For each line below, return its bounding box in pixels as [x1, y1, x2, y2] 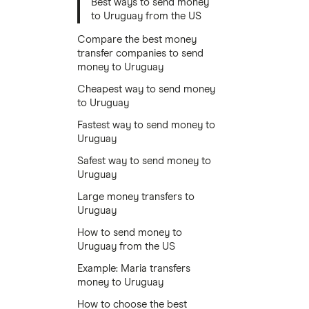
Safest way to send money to [77, 156, 211, 166]
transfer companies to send [77, 48, 203, 59]
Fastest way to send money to [77, 120, 215, 130]
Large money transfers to [77, 192, 195, 202]
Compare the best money [77, 34, 197, 45]
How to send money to [77, 228, 182, 238]
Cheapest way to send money [77, 84, 215, 94]
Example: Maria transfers [77, 263, 190, 274]
